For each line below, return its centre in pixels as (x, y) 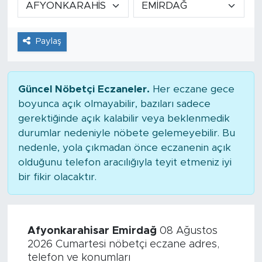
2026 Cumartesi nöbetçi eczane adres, (123, 244)
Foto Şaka (58, 110)
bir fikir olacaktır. (57, 177)
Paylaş (48, 42)
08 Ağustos (187, 231)
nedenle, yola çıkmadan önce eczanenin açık (124, 147)
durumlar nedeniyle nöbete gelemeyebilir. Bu (126, 133)
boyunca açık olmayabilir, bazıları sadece (114, 104)
